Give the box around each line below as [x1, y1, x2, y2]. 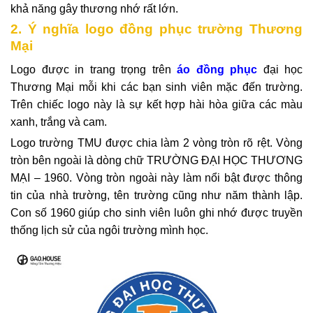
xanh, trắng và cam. [10, 116, 107, 129]
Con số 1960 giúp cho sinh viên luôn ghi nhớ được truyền [10, 206, 303, 219]
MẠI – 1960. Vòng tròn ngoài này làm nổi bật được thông [10, 171, 303, 184]
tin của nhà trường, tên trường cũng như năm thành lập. [10, 189, 303, 201]
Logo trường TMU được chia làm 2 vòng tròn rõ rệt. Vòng [10, 136, 303, 149]
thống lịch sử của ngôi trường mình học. [10, 224, 208, 236]
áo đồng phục [177, 64, 257, 76]
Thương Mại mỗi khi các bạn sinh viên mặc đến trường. [10, 81, 303, 94]
